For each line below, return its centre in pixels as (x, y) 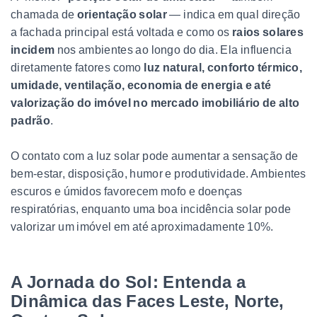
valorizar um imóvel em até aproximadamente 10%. (144, 226)
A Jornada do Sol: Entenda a (128, 282)
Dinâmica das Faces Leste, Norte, (148, 301)
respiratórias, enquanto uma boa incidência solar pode (151, 209)
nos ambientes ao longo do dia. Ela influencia (173, 50)
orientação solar (123, 14)
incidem (33, 50)
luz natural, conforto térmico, (223, 67)
